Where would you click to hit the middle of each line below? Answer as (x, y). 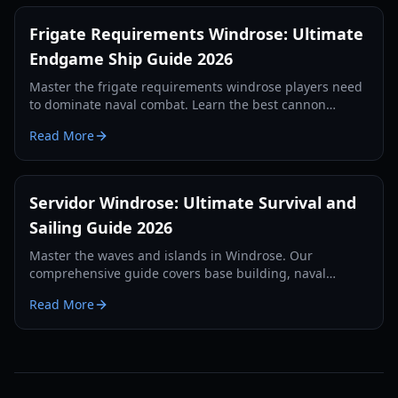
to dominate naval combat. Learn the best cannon (178, 104)
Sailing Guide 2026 (101, 227)
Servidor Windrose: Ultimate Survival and (193, 203)
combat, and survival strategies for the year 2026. (177, 291)
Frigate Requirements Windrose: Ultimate (196, 34)
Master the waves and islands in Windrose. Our (171, 255)
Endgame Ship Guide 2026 (131, 59)
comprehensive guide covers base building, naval (178, 273)
